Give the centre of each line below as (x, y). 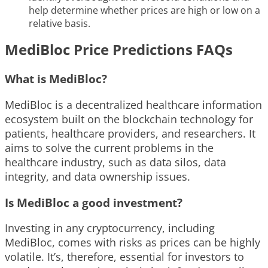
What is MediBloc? (56, 79)
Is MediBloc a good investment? (94, 202)
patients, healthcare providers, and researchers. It (130, 133)
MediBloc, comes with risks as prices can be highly (133, 243)
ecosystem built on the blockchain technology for (129, 119)
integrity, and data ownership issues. (98, 176)
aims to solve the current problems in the (109, 147)
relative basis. (60, 24)
